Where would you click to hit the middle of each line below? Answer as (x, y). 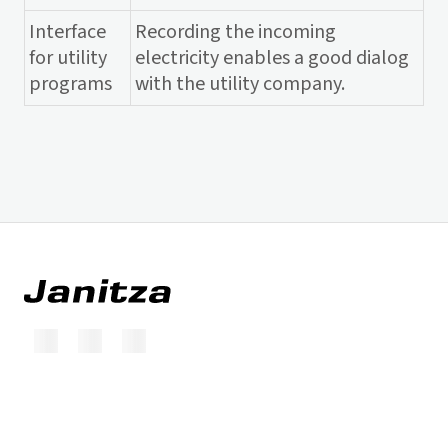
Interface (67, 32)
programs (70, 84)
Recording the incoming (235, 32)
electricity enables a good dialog (272, 58)
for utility (68, 58)
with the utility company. (240, 84)
